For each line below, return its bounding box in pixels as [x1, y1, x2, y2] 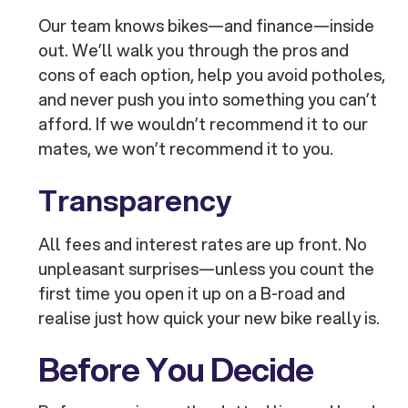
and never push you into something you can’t [38, 87, 378, 112]
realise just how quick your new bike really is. [38, 306, 381, 331]
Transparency [38, 179, 233, 222]
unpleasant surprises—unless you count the [38, 257, 375, 281]
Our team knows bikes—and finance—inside [38, 14, 375, 38]
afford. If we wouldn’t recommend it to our [38, 112, 369, 137]
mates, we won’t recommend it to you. [38, 137, 334, 161]
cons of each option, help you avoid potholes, [38, 63, 386, 87]
